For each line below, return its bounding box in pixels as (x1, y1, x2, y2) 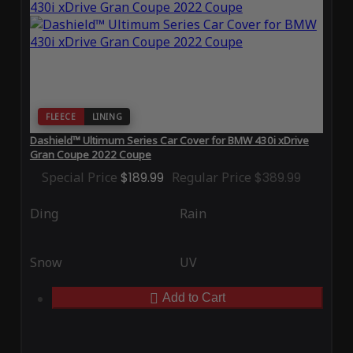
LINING (91, 111, 123, 123)
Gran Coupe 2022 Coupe (29, 147, 151, 162)
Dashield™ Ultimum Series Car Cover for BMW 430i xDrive (29, 133, 309, 148)
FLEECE (45, 111, 76, 123)
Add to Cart (162, 291, 225, 305)
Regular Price (171, 169, 251, 187)
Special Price (41, 169, 117, 187)
